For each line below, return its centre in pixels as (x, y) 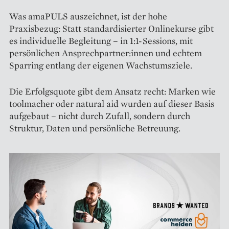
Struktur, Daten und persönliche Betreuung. (95, 128)
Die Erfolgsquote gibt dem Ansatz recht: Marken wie (112, 91)
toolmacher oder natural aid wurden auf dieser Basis (112, 103)
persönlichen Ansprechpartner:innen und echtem (106, 53)
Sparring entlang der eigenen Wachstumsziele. (101, 65)
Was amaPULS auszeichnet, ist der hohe (88, 16)
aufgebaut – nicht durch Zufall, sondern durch (100, 116)
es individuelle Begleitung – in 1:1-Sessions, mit (101, 40)
